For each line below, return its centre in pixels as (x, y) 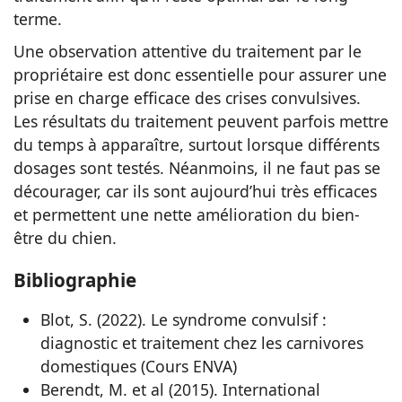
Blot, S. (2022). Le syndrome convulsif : (184, 320)
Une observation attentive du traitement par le (188, 52)
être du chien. (65, 238)
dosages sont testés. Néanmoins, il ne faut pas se (197, 168)
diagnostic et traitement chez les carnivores (202, 343)
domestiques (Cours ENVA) (139, 367)
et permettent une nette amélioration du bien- (187, 215)
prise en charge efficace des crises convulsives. (187, 98)
